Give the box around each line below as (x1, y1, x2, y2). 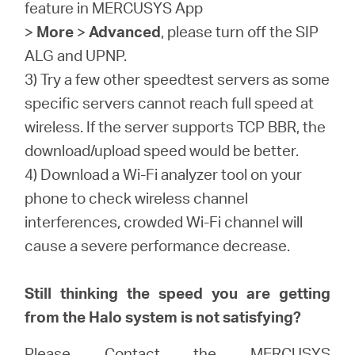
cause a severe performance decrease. (25, 235, 291, 255)
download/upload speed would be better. (25, 140, 300, 160)
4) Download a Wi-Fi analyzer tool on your (25, 164, 303, 184)
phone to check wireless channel (25, 188, 249, 208)
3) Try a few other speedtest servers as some (25, 69, 330, 89)
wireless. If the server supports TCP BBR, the (25, 116, 326, 136)
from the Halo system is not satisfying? (25, 307, 302, 326)
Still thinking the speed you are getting (25, 283, 330, 303)
